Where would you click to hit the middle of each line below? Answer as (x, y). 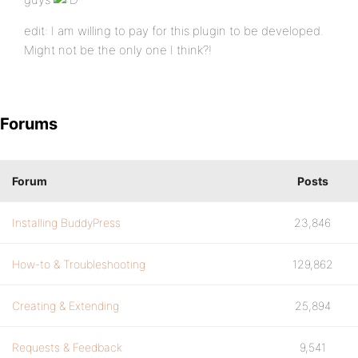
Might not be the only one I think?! (118, 50)
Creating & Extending (66, 306)
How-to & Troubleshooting (79, 264)
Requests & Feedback (67, 347)
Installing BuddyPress (66, 223)
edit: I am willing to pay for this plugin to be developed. (174, 31)
